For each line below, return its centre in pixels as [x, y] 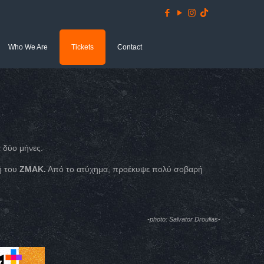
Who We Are [28, 47]
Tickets [82, 47]
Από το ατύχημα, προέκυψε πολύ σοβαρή [125, 169]
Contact [130, 47]
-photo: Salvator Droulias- [184, 219]
